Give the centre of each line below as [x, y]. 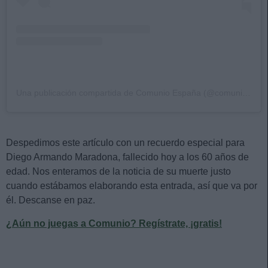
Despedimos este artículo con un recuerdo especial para [125, 143]
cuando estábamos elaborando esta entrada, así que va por [132, 186]
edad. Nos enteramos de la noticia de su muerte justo [118, 171]
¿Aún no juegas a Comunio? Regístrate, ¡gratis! [114, 223]
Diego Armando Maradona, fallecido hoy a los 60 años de [127, 157]
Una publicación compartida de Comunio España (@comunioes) [246, 93]
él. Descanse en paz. [52, 200]
